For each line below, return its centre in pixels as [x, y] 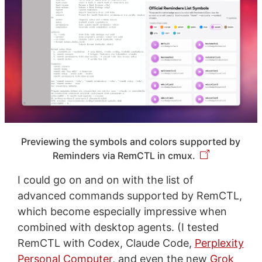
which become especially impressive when [122, 212]
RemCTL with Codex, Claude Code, [106, 243]
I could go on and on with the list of [105, 180]
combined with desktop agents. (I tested [118, 227]
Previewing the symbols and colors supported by [131, 142]
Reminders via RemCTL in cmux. [124, 156]
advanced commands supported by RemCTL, [130, 196]
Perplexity [219, 243]
